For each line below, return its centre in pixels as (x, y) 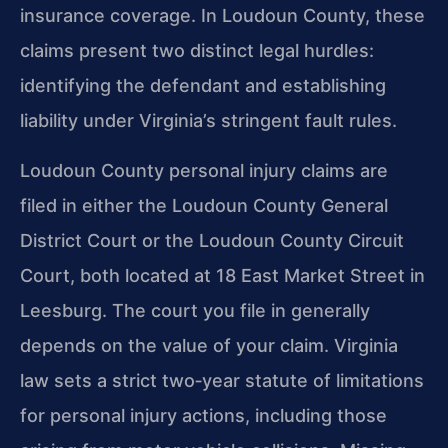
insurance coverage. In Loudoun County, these (222, 16)
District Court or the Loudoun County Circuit (212, 240)
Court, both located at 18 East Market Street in (222, 275)
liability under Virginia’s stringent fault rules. (208, 121)
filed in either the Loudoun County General (204, 205)
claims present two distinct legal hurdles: (197, 51)
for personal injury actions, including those (203, 415)
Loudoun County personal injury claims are (204, 170)
